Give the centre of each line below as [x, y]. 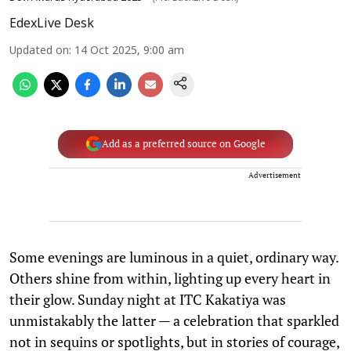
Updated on [39, 51]
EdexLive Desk [52, 24]
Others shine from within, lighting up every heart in [170, 278]
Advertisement [275, 175]
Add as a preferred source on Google [183, 144]
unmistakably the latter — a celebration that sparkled [174, 320]
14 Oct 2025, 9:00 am [129, 51]
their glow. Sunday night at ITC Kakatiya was [148, 299]
